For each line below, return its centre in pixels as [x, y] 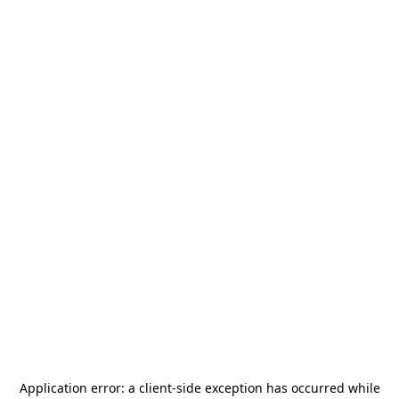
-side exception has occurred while [276, 388]
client [155, 388]
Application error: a [79, 388]
